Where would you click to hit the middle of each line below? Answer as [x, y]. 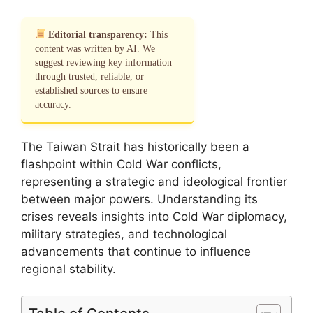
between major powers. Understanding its [139, 199]
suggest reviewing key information [103, 62]
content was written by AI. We [95, 48]
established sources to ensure [91, 90]
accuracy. [53, 104]
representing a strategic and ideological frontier [154, 181]
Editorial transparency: [98, 34]
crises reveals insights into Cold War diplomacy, [154, 216]
